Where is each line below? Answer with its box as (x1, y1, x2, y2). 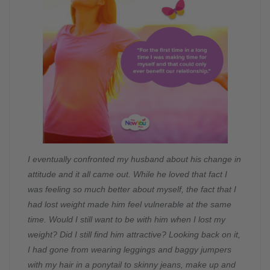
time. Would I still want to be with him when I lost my (28, 215, 225, 225)
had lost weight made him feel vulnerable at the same (28, 199, 231, 210)
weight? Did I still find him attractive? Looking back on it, (28, 230, 240, 240)
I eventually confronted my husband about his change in (28, 154, 241, 165)
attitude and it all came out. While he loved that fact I (28, 169, 227, 180)
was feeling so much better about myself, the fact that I (28, 184, 236, 195)
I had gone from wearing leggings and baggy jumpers (28, 245, 231, 255)
